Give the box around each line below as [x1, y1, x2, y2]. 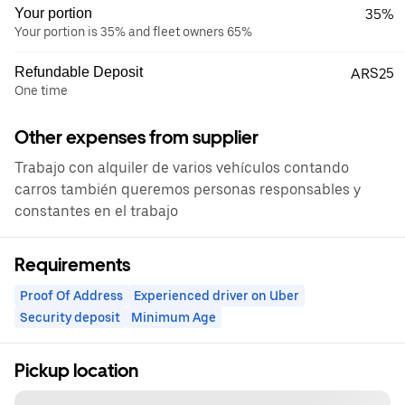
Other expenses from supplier [14, 127, 259, 148]
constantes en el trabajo [14, 202, 178, 220]
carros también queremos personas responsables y [14, 181, 361, 198]
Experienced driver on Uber [134, 288, 299, 303]
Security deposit [20, 310, 120, 325]
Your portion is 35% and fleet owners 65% [14, 24, 252, 39]
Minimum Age [131, 310, 216, 325]
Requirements [14, 254, 130, 276]
